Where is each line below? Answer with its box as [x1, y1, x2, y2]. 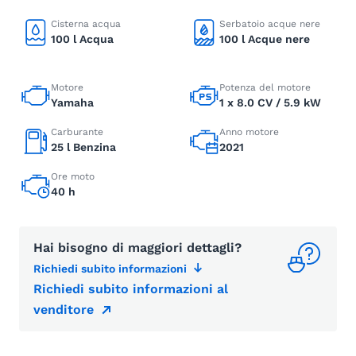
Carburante [51, 126, 103, 137]
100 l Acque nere [219, 33, 310, 45]
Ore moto [51, 171, 95, 182]
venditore [33, 302, 94, 317]
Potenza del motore [219, 82, 311, 93]
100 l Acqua [51, 33, 114, 45]
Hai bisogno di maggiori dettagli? [33, 240, 242, 255]
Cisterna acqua [51, 18, 121, 29]
